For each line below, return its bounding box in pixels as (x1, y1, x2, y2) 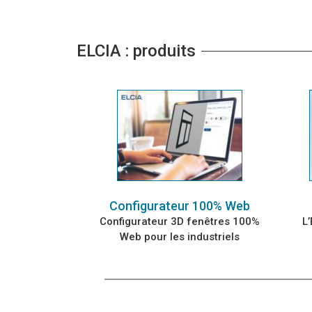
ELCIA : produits (77, 41, 196, 61)
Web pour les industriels (120, 230, 240, 243)
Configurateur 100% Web (109, 198, 250, 213)
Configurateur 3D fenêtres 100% (100, 214, 260, 228)
